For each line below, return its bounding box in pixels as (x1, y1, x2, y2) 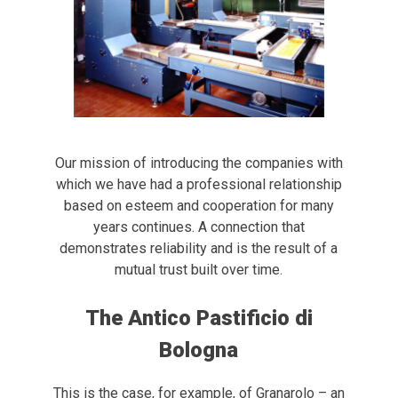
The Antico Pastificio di (84, 305, 313, 330)
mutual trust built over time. (115, 260, 283, 278)
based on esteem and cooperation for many (63, 196, 334, 214)
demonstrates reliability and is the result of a (60, 239, 338, 257)
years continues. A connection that (92, 218, 305, 235)
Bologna (159, 337, 239, 362)
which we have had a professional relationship (55, 175, 342, 193)
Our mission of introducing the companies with (54, 154, 343, 171)
